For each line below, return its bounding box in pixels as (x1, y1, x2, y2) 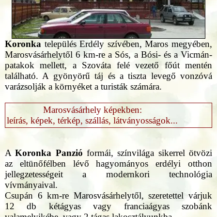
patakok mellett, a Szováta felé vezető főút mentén (5, 60, 212, 70)
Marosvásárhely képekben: (43, 104, 142, 115)
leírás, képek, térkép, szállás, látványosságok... (7, 115, 178, 125)
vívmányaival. (5, 179, 58, 190)
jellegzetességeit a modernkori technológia (5, 169, 212, 179)
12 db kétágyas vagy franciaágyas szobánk (5, 201, 212, 211)
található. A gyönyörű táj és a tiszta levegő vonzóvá (5, 70, 212, 81)
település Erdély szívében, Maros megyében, (41, 38, 212, 49)
